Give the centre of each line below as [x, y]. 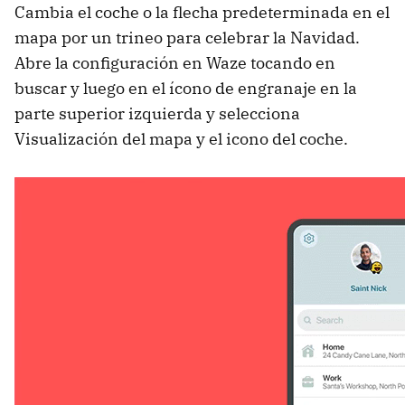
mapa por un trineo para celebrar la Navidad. [187, 38]
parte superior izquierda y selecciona [157, 114]
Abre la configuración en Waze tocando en [175, 63]
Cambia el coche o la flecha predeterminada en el [202, 13]
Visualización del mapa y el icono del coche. [181, 139]
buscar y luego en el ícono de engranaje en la [186, 89]
